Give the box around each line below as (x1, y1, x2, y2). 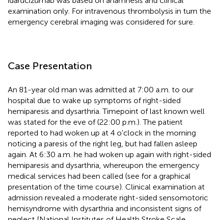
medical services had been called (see (8, 171, 141, 181)
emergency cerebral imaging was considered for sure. (8, 17, 194, 27)
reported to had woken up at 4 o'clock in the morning (8, 128, 196, 137)
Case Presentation (8, 59, 92, 72)
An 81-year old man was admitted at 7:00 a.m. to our (8, 84, 193, 94)
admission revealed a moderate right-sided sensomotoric (8, 192, 208, 202)
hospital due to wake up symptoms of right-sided (8, 95, 181, 105)
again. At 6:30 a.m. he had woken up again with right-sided (8, 149, 211, 159)
